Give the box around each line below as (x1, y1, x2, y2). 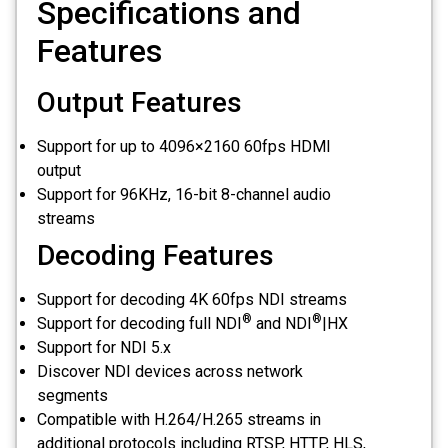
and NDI (252, 314, 312, 334)
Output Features (37, 86, 242, 120)
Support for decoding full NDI (37, 314, 242, 334)
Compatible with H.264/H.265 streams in (37, 410, 321, 430)
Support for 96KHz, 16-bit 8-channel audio (37, 185, 331, 205)
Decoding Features (37, 239, 274, 273)
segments (37, 386, 108, 406)
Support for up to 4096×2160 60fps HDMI (37, 137, 331, 157)
